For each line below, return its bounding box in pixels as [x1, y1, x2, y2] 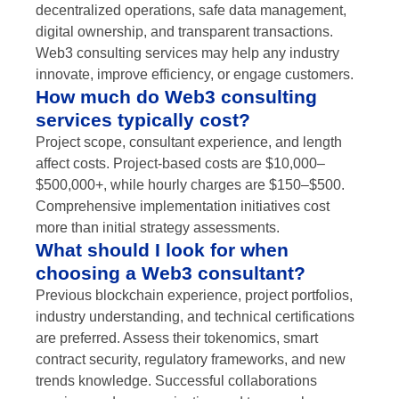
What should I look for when [36, 240, 289, 261]
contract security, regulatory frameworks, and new [36, 352, 346, 368]
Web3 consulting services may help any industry [36, 45, 339, 61]
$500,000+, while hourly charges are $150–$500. [36, 177, 345, 193]
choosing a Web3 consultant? [36, 263, 305, 284]
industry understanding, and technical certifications [36, 309, 354, 325]
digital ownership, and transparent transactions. [36, 24, 333, 40]
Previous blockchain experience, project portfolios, [36, 288, 353, 304]
